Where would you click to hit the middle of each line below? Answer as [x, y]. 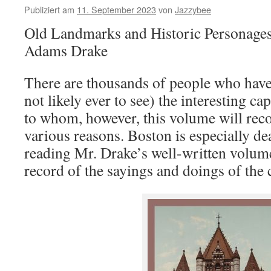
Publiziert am [49, 9]
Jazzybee [193, 9]
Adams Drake [66, 50]
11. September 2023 [116, 9]
